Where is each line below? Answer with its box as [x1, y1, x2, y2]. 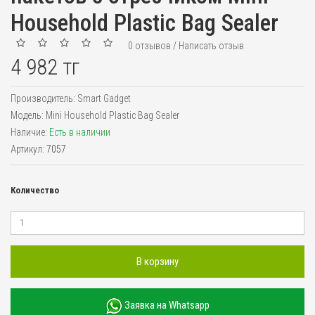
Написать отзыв [179, 39, 244, 51]
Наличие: [11, 127, 49, 138]
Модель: [11, 110, 46, 121]
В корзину [136, 255, 179, 268]
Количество [11, 185, 59, 195]
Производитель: [11, 93, 77, 104]
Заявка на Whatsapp [122, 299, 210, 312]
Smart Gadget [77, 93, 131, 104]
